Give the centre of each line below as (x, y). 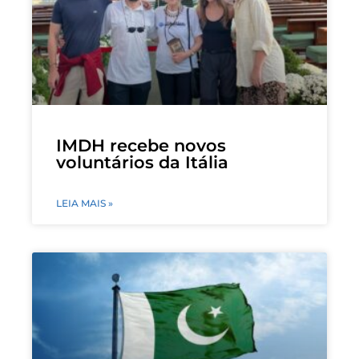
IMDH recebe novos (141, 146)
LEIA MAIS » (85, 204)
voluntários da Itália (142, 163)
